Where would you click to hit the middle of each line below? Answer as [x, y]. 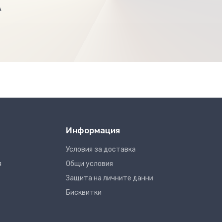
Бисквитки [83, 193]
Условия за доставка [101, 150]
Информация [93, 131]
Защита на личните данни [109, 178]
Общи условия [89, 164]
